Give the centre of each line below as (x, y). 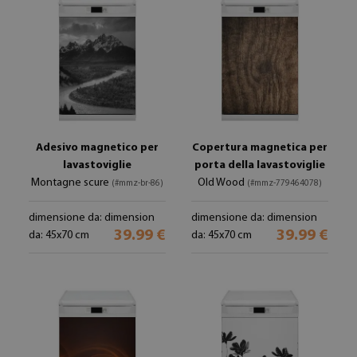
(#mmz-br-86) (137, 184)
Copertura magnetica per (260, 148)
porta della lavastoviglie (260, 165)
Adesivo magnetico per (97, 148)
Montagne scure (71, 183)
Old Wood (222, 183)
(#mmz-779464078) (284, 184)
